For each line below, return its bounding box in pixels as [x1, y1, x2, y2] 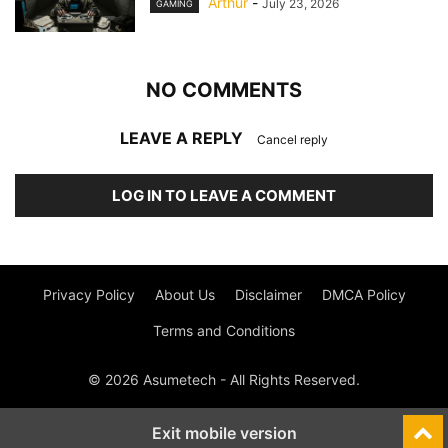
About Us [154, 286, 215, 303]
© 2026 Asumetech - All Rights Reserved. [88, 371, 360, 388]
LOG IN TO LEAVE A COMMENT [112, 186, 336, 205]
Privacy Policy [42, 286, 135, 303]
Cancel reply [257, 132, 328, 147]
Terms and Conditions [153, 322, 295, 339]
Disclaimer [234, 286, 302, 303]
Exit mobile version [151, 423, 297, 443]
